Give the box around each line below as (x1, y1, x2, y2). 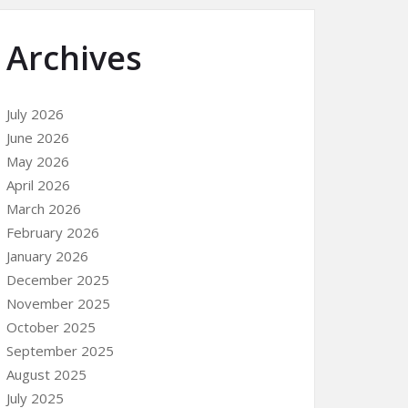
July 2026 (6, 105, 64, 123)
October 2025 (6, 318, 96, 336)
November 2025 (6, 294, 110, 312)
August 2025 (6, 365, 87, 383)
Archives (6, 36, 142, 80)
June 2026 (6, 128, 69, 147)
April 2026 (6, 176, 70, 194)
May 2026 (6, 152, 69, 170)
